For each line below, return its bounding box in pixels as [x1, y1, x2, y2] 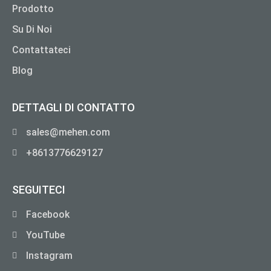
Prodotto [12, 2, 54, 15]
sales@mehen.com [25, 126, 110, 138]
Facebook [25, 208, 70, 220]
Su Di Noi [12, 23, 52, 35]
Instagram [25, 249, 73, 261]
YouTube [25, 229, 65, 241]
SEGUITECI [12, 183, 65, 196]
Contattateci [12, 44, 71, 56]
